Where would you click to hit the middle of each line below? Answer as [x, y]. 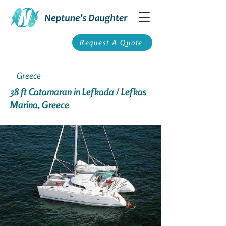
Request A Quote [111, 43]
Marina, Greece [40, 105]
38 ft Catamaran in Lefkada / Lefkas [78, 92]
